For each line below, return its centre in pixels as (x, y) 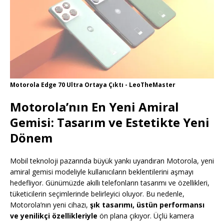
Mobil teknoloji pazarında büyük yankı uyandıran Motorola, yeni (112, 161)
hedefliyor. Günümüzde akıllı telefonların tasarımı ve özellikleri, (110, 183)
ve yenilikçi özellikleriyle (54, 216)
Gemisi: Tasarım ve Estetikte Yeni (110, 122)
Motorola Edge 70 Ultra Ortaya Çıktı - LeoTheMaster (93, 85)
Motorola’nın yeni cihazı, (50, 205)
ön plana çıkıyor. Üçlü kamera (146, 216)
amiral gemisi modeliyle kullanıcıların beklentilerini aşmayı (102, 172)
